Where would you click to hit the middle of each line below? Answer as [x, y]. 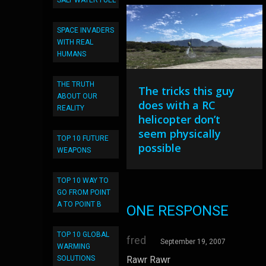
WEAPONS [74, 150]
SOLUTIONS [76, 258]
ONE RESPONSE [178, 211]
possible [160, 148]
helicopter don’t [180, 119]
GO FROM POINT [84, 192]
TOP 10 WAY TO [83, 180]
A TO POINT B [79, 204]
